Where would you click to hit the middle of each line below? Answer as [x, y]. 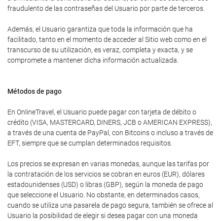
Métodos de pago [35, 91]
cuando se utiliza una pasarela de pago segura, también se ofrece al [110, 205]
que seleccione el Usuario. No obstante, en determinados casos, [104, 195]
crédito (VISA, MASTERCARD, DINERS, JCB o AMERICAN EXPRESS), [110, 122]
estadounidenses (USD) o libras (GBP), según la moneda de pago [105, 184]
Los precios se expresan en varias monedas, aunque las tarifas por [108, 164]
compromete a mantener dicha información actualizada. [93, 60]
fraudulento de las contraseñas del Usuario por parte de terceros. [106, 8]
